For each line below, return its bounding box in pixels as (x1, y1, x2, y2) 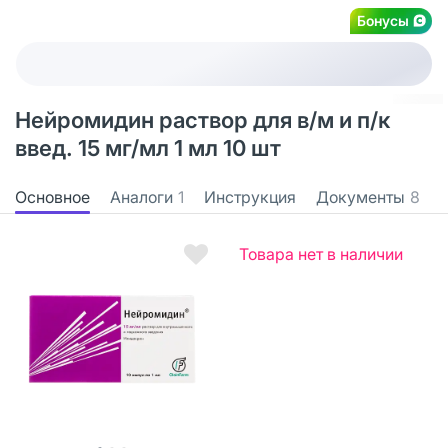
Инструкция (204, 186, 296, 207)
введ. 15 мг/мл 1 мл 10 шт (15, 135, 281, 161)
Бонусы (357, 11, 409, 29)
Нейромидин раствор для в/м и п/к (15, 107, 390, 133)
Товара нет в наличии (239, 243, 403, 264)
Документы (316, 186, 405, 207)
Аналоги (110, 186, 173, 207)
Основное (15, 186, 90, 207)
